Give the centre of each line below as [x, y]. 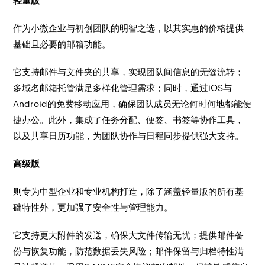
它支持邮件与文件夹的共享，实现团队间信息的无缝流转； [129, 72]
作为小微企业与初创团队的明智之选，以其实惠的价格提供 [129, 28]
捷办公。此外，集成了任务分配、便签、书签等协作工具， [129, 120]
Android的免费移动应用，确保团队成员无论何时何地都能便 [132, 104]
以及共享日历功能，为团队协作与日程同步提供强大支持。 [129, 136]
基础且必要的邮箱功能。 [62, 44]
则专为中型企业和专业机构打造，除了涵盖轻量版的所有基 [129, 191]
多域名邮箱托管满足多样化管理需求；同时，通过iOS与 [123, 88]
